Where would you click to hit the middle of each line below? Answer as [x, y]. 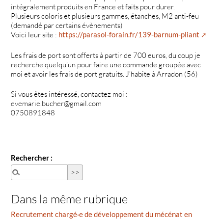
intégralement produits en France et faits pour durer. [93, 6]
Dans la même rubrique [69, 199]
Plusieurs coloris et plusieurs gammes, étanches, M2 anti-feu [105, 16]
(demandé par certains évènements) [67, 25]
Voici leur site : [35, 34]
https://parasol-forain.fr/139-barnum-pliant [129, 34]
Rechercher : [32, 157]
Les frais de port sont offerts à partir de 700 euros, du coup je [106, 55]
